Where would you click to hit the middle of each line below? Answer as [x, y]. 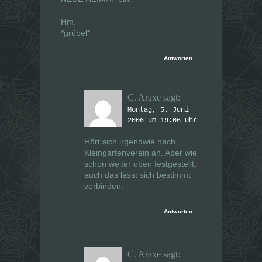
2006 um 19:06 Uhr [162, 121]
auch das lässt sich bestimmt [137, 175]
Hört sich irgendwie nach [130, 142]
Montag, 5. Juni [158, 110]
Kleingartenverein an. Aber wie [141, 153]
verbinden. [104, 186]
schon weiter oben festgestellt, [140, 164]
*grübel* [75, 33]
